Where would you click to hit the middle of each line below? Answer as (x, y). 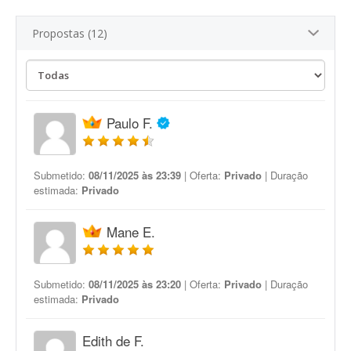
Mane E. (131, 232)
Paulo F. (130, 123)
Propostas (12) (70, 33)
